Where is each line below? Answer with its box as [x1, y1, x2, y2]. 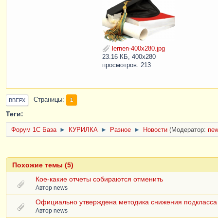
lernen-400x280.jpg [110, 45, 165, 52]
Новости [143, 126, 167, 133]
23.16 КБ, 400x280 [102, 53, 156, 60]
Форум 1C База [11, 126, 56, 133]
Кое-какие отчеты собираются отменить [36, 175, 163, 183]
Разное [110, 126, 131, 133]
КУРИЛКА [69, 126, 98, 133]
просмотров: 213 [102, 61, 151, 69]
